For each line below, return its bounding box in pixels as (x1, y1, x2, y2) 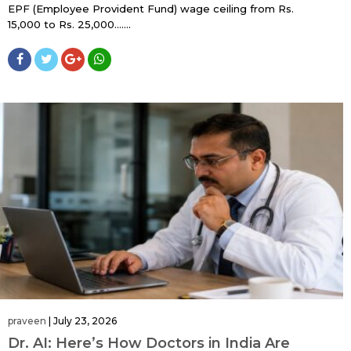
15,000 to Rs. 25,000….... (8, 17, 131, 31)
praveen (8, 315, 46, 327)
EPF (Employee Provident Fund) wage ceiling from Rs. (8, 2, 294, 15)
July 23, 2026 (53, 315, 117, 327)
